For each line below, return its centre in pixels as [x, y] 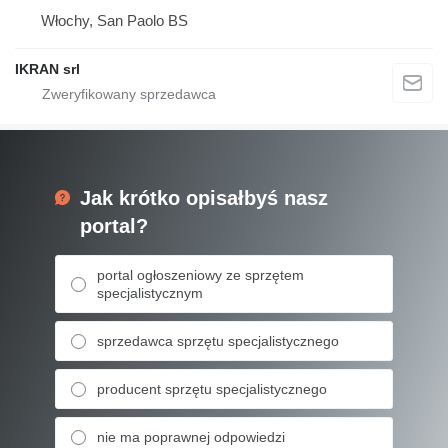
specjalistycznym [150, 293]
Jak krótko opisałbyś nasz [204, 198]
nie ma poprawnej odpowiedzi [191, 437]
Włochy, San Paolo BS [114, 20]
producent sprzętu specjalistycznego [212, 389]
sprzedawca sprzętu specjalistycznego [218, 341]
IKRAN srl [47, 69]
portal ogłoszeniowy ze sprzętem [200, 275]
